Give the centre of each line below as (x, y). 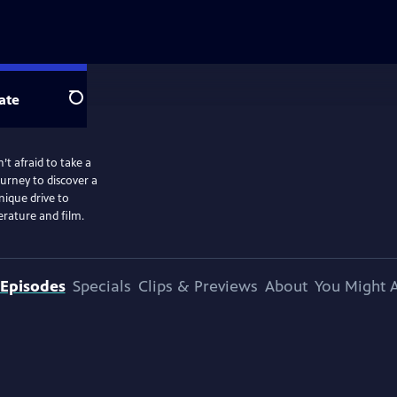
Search (90, 107)
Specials (101, 286)
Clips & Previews (198, 286)
